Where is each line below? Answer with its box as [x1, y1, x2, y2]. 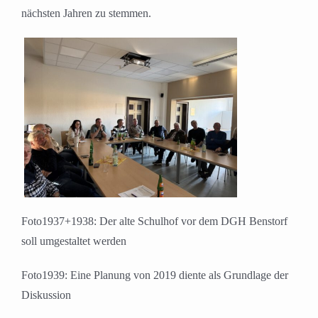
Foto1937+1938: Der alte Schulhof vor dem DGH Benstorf [21, 215, 287, 228]
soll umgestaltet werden [21, 235, 126, 248]
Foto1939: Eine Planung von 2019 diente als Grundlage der [21, 269, 288, 282]
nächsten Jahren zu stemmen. [21, 7, 151, 20]
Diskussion [21, 289, 71, 302]
